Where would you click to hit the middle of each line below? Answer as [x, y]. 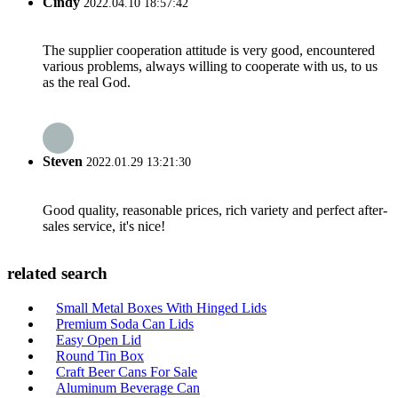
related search [57, 274]
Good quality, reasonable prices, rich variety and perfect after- [215, 210]
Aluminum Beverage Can [128, 388]
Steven [63, 162]
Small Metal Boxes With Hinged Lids [161, 308]
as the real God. [87, 83]
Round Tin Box [100, 356]
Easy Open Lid [99, 340]
